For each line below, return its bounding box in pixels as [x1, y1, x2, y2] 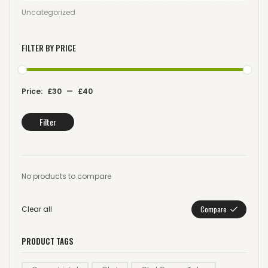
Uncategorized [22, 7, 75, 17]
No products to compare [22, 171, 111, 181]
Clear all [22, 204, 52, 214]
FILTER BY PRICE [22, 42, 76, 54]
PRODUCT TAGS [22, 235, 74, 247]
